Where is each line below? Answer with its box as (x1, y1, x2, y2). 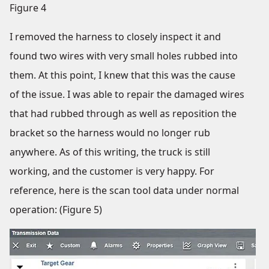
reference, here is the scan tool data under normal (10, 184, 239, 197)
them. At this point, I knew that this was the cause (10, 68, 235, 82)
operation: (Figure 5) (10, 203, 102, 216)
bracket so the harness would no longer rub (10, 126, 210, 139)
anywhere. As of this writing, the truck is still (10, 145, 210, 159)
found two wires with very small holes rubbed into (10, 49, 238, 62)
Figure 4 (10, 1, 46, 14)
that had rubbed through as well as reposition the (10, 107, 237, 120)
